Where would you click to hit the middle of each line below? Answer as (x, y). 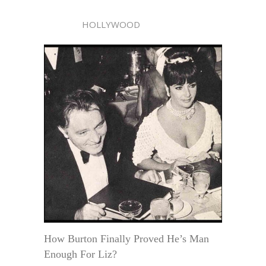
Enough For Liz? (80, 254)
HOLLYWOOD (92, 24)
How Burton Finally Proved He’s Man (126, 238)
